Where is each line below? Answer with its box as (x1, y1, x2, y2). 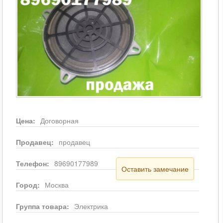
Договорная (40, 115, 79, 125)
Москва (45, 180, 69, 190)
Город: (16, 180, 42, 190)
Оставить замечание (121, 164, 189, 174)
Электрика (74, 201, 108, 211)
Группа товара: (16, 201, 71, 211)
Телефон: (16, 158, 51, 168)
